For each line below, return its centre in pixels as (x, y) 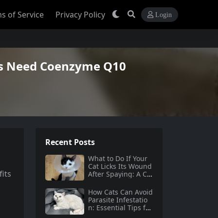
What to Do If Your (118, 158)
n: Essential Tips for (120, 208)
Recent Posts (70, 142)
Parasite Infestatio (118, 200)
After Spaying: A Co (119, 174)
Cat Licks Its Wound (120, 166)
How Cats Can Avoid (120, 192)
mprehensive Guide (120, 182)
